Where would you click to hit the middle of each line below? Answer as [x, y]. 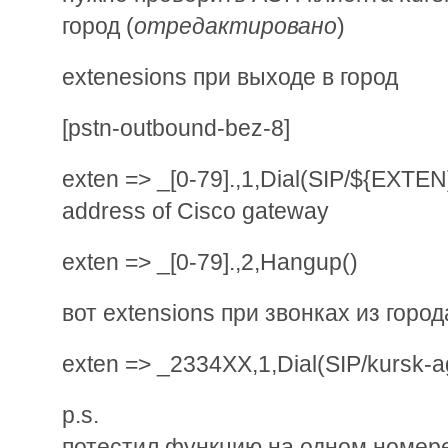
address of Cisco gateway [195, 210]
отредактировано [235, 25]
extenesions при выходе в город [230, 76]
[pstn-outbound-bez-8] [176, 127]
